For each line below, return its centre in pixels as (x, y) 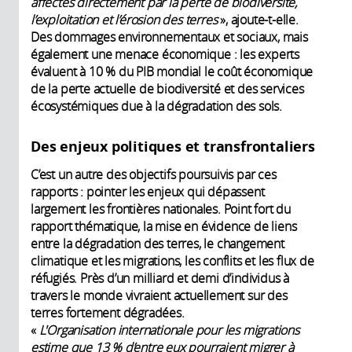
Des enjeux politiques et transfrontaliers (173, 147)
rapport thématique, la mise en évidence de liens (164, 227)
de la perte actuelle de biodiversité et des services (167, 89)
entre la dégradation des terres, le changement (158, 244)
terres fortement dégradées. (108, 313)
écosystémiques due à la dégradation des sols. (156, 106)
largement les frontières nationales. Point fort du (161, 209)
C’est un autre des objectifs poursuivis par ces (154, 175)
